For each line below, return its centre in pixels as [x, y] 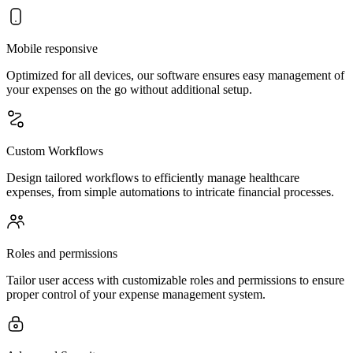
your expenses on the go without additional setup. [129, 89]
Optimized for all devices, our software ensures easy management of [175, 75]
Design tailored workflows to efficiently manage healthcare [153, 178]
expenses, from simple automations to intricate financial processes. [170, 192]
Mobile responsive [52, 48]
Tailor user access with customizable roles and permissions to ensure [175, 280]
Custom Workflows [55, 151]
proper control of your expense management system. [136, 294]
